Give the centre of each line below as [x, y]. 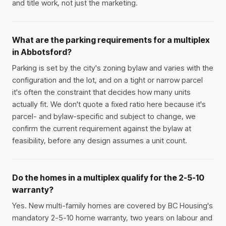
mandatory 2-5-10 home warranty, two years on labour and [112, 218]
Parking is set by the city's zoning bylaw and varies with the [113, 68]
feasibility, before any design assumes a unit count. [100, 141]
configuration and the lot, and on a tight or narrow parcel [107, 80]
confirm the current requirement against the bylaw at [102, 129]
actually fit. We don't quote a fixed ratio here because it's [109, 104]
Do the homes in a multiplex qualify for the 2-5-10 [108, 178]
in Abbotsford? [42, 52]
